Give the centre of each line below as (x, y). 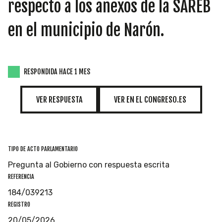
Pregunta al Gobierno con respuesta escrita (89, 165)
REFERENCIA (21, 176)
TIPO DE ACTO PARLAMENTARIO (43, 149)
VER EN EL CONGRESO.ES (150, 99)
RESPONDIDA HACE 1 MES (57, 71)
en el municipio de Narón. (86, 30)
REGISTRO (19, 204)
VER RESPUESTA (59, 99)
